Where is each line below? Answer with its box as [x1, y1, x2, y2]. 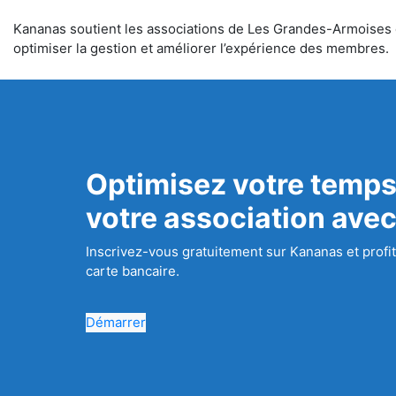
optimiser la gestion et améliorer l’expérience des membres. [13, 40, 389, 57]
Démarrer [86, 314, 147, 331]
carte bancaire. [86, 263, 180, 279]
